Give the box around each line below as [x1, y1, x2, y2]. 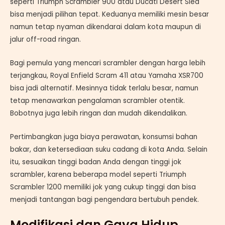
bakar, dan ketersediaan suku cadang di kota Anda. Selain [10, 145, 207, 155]
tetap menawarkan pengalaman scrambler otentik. [10, 96, 185, 106]
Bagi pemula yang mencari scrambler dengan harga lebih [10, 58, 205, 68]
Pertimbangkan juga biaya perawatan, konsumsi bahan [10, 132, 197, 142]
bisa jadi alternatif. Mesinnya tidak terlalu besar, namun [10, 83, 198, 93]
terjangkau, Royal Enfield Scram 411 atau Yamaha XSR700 [10, 71, 203, 81]
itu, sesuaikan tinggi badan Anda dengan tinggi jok [10, 157, 181, 167]
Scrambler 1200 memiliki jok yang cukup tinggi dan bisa [10, 182, 196, 192]
